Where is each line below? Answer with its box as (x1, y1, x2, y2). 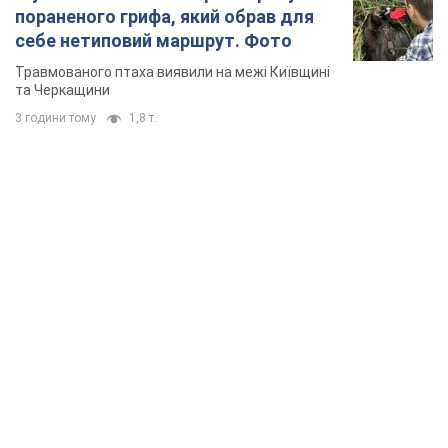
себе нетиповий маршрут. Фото (15, 29, 292, 51)
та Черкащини (15, 81, 110, 98)
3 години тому (15, 110, 96, 125)
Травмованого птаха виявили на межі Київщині (15, 63, 330, 80)
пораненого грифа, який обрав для (15, 5, 314, 27)
